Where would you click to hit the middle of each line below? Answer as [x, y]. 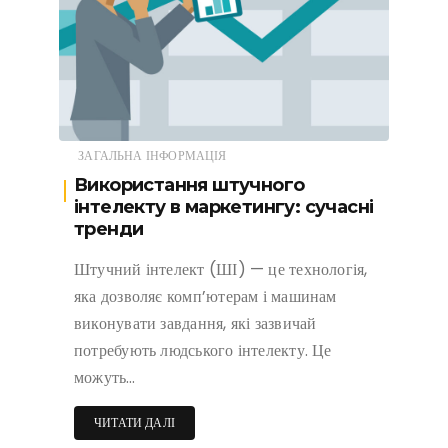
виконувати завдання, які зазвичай [195, 324]
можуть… [105, 378]
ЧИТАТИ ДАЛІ [134, 423]
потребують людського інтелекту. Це [203, 351]
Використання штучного [189, 185]
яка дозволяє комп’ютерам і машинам [205, 297]
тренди [109, 229]
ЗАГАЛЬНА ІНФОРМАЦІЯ [152, 156]
